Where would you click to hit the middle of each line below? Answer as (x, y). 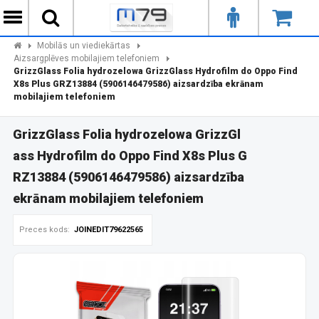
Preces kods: (45, 230)
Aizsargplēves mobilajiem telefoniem (87, 58)
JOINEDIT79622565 (108, 230)
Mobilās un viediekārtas (84, 46)
